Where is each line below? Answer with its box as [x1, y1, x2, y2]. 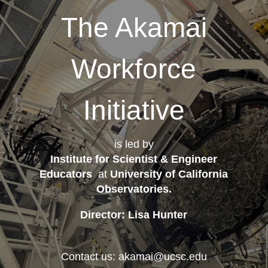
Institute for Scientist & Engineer [50, 153, 218, 166]
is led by [114, 138, 154, 151]
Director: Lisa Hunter [80, 209, 188, 221]
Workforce [71, 53, 197, 85]
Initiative [83, 95, 185, 126]
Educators [39, 168, 93, 181]
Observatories [96, 183, 169, 196]
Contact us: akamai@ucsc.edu [60, 251, 207, 263]
